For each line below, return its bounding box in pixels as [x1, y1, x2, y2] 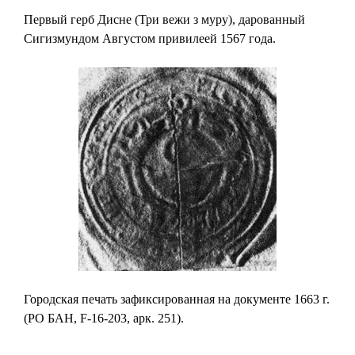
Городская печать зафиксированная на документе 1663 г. [24, 292, 330, 306]
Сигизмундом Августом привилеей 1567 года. [24, 31, 276, 45]
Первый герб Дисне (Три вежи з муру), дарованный [24, 12, 305, 26]
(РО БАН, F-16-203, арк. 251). [24, 311, 184, 325]
